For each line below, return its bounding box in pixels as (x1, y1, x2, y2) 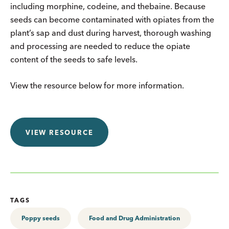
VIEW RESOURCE (26, 128, 94, 136)
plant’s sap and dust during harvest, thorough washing (10, 27, 211, 38)
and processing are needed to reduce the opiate (10, 40, 190, 51)
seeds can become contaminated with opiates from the (10, 14, 214, 25)
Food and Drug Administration (89, 214, 180, 222)
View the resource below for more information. (10, 80, 184, 90)
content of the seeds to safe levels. (10, 54, 138, 64)
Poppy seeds (21, 214, 60, 222)
